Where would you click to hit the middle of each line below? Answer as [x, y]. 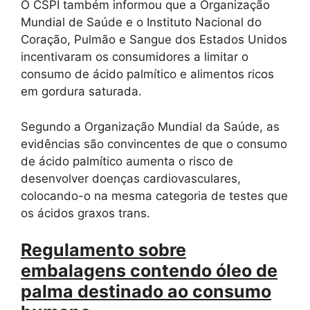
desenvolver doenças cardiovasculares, [131, 178]
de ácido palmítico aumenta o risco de [127, 161]
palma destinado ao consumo [146, 292]
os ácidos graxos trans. [85, 213]
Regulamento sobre [103, 250]
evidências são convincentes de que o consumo [154, 144]
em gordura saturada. [81, 92]
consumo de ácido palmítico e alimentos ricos [147, 74]
